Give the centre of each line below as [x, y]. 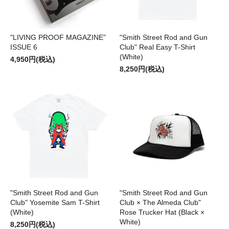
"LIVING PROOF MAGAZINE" [58, 38]
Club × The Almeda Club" [160, 203]
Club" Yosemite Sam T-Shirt [55, 203]
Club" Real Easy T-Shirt [157, 47]
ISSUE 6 [24, 47]
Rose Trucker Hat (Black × [162, 212]
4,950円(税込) [33, 60]
